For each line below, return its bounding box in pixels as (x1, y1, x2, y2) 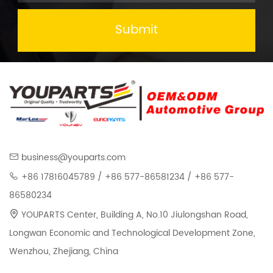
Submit (115, 20, 158, 41)
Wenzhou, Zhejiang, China (9, 244, 118, 259)
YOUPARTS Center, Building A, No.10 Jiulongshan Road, (19, 208, 248, 222)
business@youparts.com (21, 151, 126, 165)
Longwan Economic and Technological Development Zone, (9, 226, 255, 241)
